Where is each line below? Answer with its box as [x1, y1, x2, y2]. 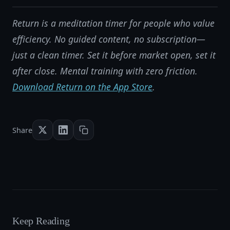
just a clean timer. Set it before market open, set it [12, 49, 216, 61]
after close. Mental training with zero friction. [12, 65, 198, 77]
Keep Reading [12, 215, 70, 226]
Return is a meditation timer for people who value [12, 17, 215, 29]
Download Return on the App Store [12, 81, 152, 93]
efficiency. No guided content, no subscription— [12, 33, 205, 45]
